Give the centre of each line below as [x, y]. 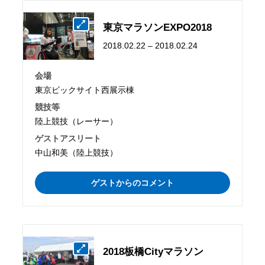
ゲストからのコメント [132, 182]
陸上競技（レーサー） [77, 122]
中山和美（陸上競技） [77, 152]
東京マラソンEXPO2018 [158, 28]
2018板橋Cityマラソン [153, 251]
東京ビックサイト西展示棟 [85, 90]
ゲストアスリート [68, 138]
